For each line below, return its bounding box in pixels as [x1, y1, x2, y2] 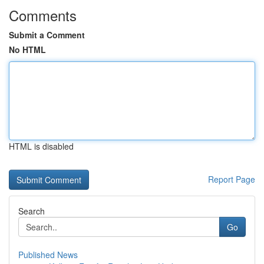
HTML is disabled [9, 140, 74, 152]
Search [18, 205, 45, 217]
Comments [9, 5, 77, 25]
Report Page [208, 173, 255, 185]
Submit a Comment [9, 29, 85, 41]
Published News [18, 249, 78, 260]
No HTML [9, 44, 46, 55]
